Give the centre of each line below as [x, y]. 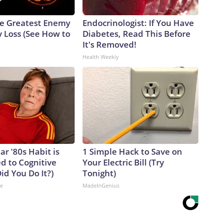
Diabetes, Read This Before [137, 34]
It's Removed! [110, 45]
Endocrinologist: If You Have [138, 23]
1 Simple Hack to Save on [132, 152]
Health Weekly [101, 57]
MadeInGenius [101, 186]
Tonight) [99, 173]
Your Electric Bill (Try [123, 163]
